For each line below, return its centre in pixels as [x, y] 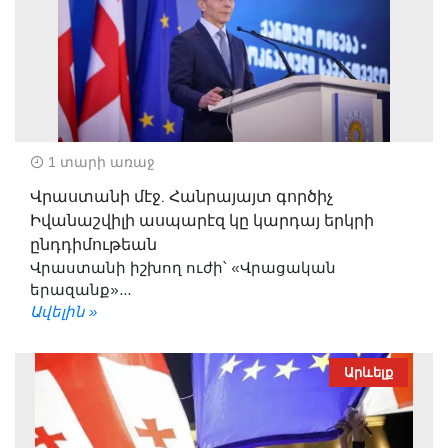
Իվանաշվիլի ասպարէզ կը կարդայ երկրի [202, 220]
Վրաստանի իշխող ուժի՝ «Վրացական [183, 267]
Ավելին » [63, 311]
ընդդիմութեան [93, 244]
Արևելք [368, 372]
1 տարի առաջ [99, 161]
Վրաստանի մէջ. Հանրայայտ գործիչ [181, 196]
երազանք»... [80, 289]
